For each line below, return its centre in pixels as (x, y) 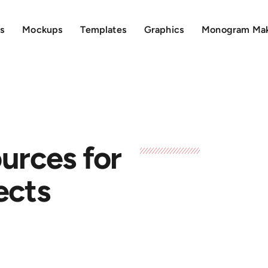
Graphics (164, 30)
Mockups (42, 30)
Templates (103, 30)
